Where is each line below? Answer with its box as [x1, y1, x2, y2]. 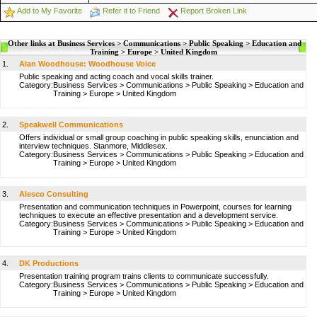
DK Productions [19, 259, 79, 267]
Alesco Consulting [19, 190, 88, 198]
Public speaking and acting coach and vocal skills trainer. [19, 72, 214, 81]
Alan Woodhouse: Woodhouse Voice [19, 59, 156, 68]
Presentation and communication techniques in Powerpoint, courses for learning [19, 202, 292, 211]
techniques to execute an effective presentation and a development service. [19, 211, 278, 219]
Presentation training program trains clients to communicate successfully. [19, 272, 269, 280]
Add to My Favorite [17, 6, 82, 15]
